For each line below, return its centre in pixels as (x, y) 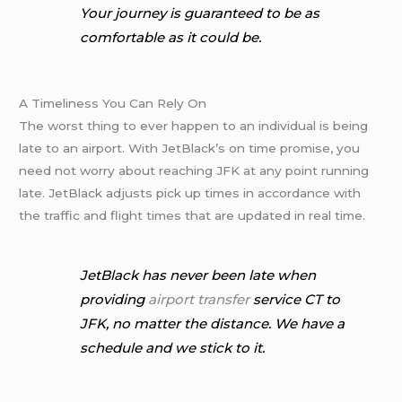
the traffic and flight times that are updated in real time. (192, 215)
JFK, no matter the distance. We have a (213, 324)
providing (114, 300)
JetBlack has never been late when (198, 275)
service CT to (295, 300)
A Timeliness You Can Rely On (113, 103)
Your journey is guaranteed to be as (200, 13)
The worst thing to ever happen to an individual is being (194, 125)
